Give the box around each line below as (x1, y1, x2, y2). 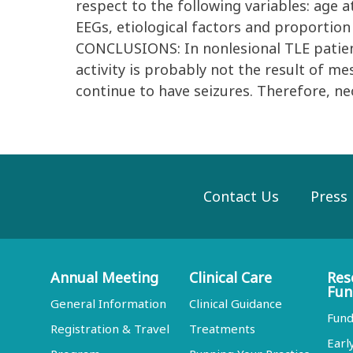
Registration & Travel (50, 321, 169, 336)
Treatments (188, 321, 255, 336)
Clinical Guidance (188, 295, 282, 311)
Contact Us (203, 187, 279, 206)
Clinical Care (188, 268, 272, 287)
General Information (50, 295, 166, 311)
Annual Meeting (50, 268, 158, 287)
